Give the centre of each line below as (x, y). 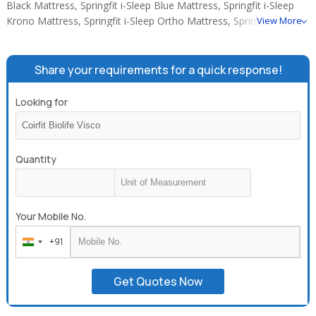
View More (279, 20)
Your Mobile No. (51, 216)
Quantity (36, 159)
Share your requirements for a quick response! (158, 70)
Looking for (42, 102)
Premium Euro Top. (51, 36)
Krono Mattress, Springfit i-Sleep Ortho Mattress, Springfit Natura (156, 21)
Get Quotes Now (158, 281)
